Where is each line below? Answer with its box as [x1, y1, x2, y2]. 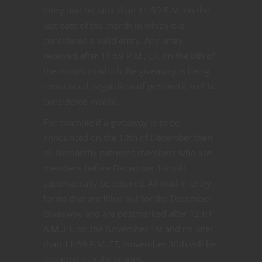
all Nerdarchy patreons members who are [43, 146, 211, 158]
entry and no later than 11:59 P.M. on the [43, 4, 209, 16]
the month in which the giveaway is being [43, 64, 210, 77]
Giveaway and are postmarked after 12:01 [43, 207, 213, 219]
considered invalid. [43, 95, 119, 107]
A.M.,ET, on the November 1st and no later [43, 222, 213, 235]
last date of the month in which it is [43, 19, 185, 31]
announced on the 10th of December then [43, 131, 212, 143]
